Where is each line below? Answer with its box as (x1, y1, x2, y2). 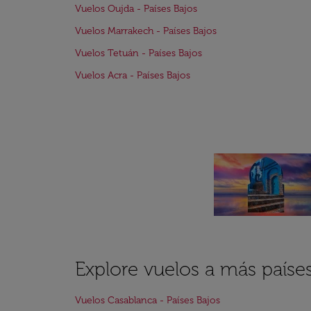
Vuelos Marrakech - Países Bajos (75, 25, 217, 37)
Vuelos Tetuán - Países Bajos (75, 47, 202, 59)
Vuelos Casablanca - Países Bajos (75, 294, 220, 306)
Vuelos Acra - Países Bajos (75, 69, 190, 81)
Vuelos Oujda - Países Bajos (75, 3, 197, 15)
